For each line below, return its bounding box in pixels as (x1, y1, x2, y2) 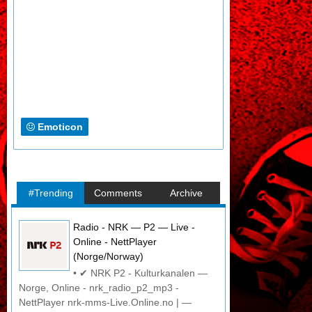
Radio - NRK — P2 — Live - (73, 221, 195, 233)
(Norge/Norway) (73, 251, 143, 263)
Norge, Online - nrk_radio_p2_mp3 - (19, 281, 179, 293)
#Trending (28, 187, 73, 199)
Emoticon (38, 121, 84, 133)
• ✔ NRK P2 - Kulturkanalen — (73, 267, 208, 279)
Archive (169, 187, 203, 199)
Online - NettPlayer (73, 236, 157, 248)
